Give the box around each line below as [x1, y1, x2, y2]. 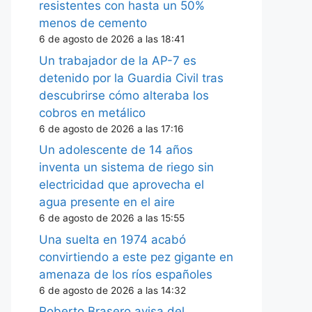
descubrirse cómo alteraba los [39, 88, 209, 102]
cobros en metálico [39, 105, 146, 120]
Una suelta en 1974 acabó [39, 232, 186, 247]
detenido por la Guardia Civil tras [39, 70, 224, 85]
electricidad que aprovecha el [39, 178, 204, 192]
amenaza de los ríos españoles [39, 267, 212, 281]
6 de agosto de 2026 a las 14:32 [39, 284, 186, 296]
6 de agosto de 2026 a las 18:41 [39, 33, 185, 45]
